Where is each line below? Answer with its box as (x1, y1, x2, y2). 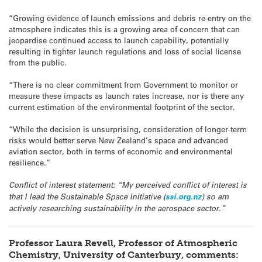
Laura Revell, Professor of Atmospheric (56, 237, 237, 249)
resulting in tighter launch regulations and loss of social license (9, 46, 241, 56)
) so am (202, 191, 229, 202)
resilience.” (9, 157, 50, 168)
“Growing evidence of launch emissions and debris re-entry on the (9, 12, 251, 23)
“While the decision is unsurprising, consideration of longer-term (9, 124, 247, 135)
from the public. (9, 57, 67, 67)
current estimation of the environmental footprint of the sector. (9, 101, 235, 112)
